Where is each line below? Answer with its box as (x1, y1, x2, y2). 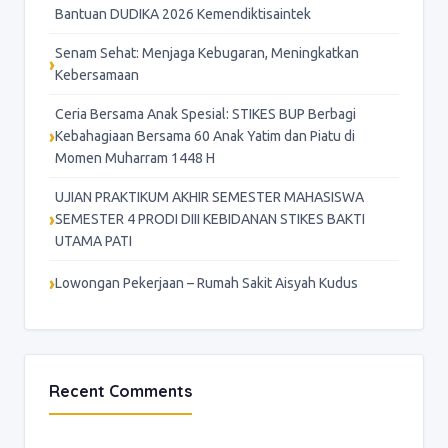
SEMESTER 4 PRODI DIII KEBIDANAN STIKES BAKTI (55, 211, 365, 228)
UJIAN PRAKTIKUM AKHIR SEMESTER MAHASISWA (55, 189, 364, 206)
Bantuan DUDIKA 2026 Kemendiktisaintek (55, 6, 311, 23)
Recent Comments (49, 381, 192, 402)
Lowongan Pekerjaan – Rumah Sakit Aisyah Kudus (55, 275, 358, 292)
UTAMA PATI (55, 233, 132, 250)
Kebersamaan (55, 67, 139, 84)
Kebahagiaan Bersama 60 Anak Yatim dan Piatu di (55, 128, 355, 145)
